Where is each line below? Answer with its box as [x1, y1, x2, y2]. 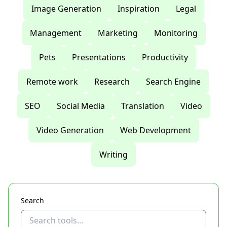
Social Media [57, 100, 105, 111]
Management [29, 27, 82, 39]
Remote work [26, 76, 78, 87]
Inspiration [117, 3, 160, 14]
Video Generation [36, 125, 104, 136]
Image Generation [31, 3, 101, 14]
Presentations [72, 52, 126, 63]
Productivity [142, 52, 188, 63]
